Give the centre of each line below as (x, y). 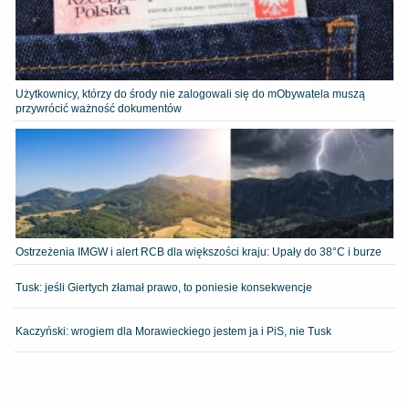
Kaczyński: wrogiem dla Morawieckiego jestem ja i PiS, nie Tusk (173, 331)
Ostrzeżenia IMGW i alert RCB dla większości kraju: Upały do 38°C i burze (199, 252)
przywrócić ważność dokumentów (99, 108)
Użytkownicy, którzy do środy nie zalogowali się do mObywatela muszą (190, 94)
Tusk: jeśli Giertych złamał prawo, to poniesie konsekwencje (164, 287)
